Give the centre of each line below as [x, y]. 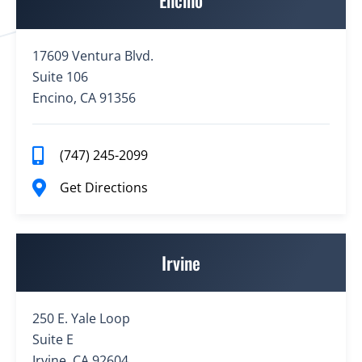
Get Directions [103, 188]
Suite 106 [60, 77]
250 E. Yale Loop [81, 319]
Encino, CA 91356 [84, 98]
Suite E [53, 340]
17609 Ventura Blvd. [93, 56]
